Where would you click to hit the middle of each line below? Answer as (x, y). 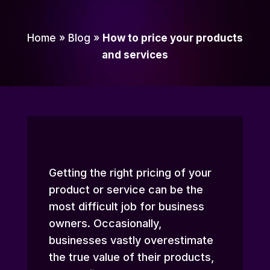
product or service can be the (126, 190)
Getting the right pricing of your (130, 173)
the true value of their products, (131, 257)
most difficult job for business (126, 207)
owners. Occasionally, (105, 224)
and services (135, 55)
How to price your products (172, 38)
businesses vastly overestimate (131, 240)
